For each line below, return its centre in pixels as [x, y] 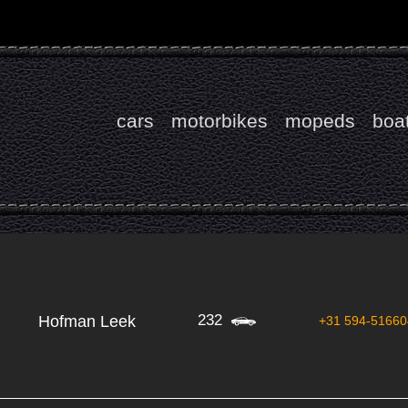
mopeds [320, 121]
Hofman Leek [87, 321]
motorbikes [219, 121]
